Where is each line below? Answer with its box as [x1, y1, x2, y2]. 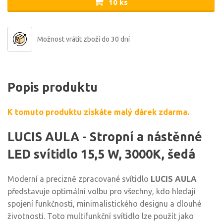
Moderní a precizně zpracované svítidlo [7, 174, 151, 184]
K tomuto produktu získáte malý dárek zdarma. [7, 108, 189, 117]
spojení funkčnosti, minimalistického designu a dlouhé [7, 199, 201, 209]
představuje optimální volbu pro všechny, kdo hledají [7, 187, 196, 196]
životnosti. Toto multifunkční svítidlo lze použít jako [7, 212, 194, 221]
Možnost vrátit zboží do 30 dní [37, 35, 130, 44]
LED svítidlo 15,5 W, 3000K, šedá [7, 147, 195, 162]
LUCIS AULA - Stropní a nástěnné [7, 130, 202, 144]
